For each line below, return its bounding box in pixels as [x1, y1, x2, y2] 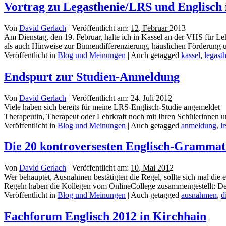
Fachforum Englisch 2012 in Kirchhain [4, 210, 206, 223]
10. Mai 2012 [131, 163, 174, 173]
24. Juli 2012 [131, 93, 172, 102]
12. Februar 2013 [131, 23, 186, 32]
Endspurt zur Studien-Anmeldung [4, 70, 180, 83]
